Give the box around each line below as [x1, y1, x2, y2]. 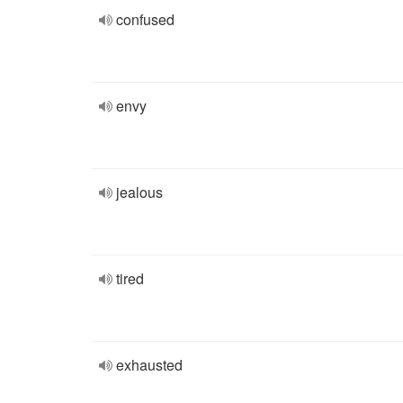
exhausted [116, 354, 183, 375]
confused [116, 9, 175, 30]
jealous [116, 182, 163, 202]
